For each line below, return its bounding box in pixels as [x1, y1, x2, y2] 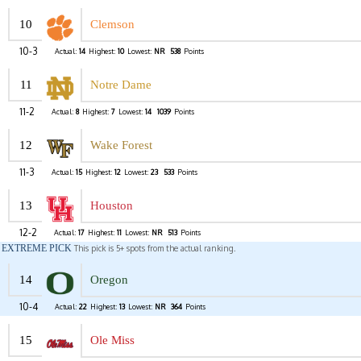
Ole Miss [90, 334, 135, 347]
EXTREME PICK [2, 243, 72, 255]
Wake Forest [90, 139, 152, 152]
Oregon [90, 273, 128, 287]
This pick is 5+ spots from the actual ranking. [72, 243, 235, 254]
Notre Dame [90, 78, 151, 92]
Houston [90, 199, 133, 213]
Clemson [90, 18, 135, 31]
